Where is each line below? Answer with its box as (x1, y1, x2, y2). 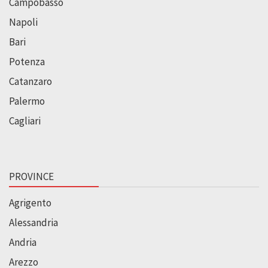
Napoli (9, 15, 38, 29)
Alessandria (9, 215, 58, 229)
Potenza (9, 54, 45, 68)
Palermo (9, 94, 45, 108)
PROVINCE (9, 169, 54, 183)
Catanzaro (9, 74, 52, 88)
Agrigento (9, 196, 51, 209)
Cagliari (9, 114, 41, 127)
